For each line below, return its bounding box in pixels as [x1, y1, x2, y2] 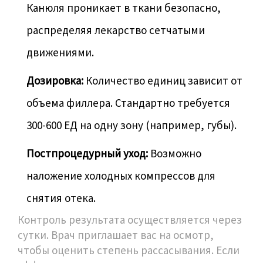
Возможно [148, 146, 201, 160]
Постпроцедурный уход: [26, 146, 148, 160]
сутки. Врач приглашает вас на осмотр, [18, 227, 214, 242]
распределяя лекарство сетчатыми [26, 22, 205, 37]
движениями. [26, 45, 94, 59]
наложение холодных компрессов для [26, 168, 215, 183]
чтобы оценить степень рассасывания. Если [18, 242, 240, 257]
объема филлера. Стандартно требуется [26, 95, 230, 110]
